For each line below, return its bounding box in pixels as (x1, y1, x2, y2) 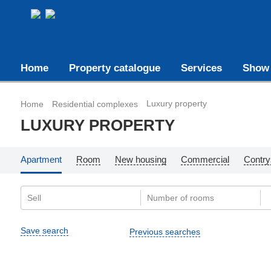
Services (180, 62, 222, 74)
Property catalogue (68, 62, 160, 74)
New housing (114, 154, 166, 165)
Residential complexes (51, 99, 138, 109)
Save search (20, 226, 68, 235)
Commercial (180, 154, 229, 165)
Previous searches (129, 227, 200, 237)
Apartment (20, 154, 62, 165)
